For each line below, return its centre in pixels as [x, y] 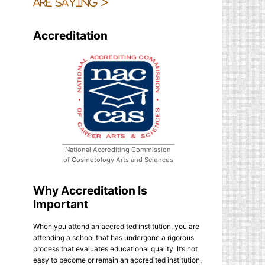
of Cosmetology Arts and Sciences [118, 159]
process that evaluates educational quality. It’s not [115, 248]
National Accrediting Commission [118, 149]
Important [61, 204]
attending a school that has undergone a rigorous [114, 237]
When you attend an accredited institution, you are [116, 226]
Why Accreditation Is [90, 190]
